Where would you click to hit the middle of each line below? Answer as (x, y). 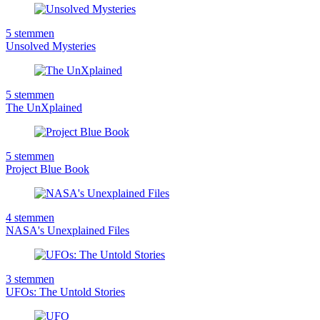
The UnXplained (44, 107)
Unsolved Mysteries (51, 46)
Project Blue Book (47, 169)
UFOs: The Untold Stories (65, 291)
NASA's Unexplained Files (67, 230)
